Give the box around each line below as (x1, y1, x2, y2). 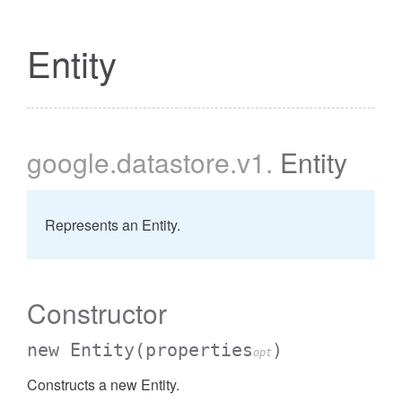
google (27, 143, 109, 181)
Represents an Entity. (45, 214, 180, 235)
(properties (135, 339, 253, 361)
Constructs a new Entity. (27, 374, 179, 395)
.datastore (109, 143, 230, 181)
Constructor (27, 293, 167, 332)
